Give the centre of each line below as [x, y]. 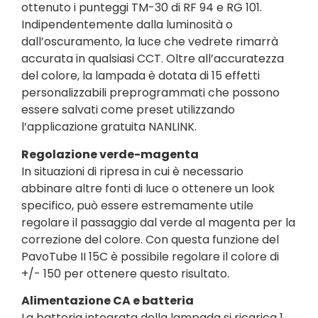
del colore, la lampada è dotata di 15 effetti [141, 76]
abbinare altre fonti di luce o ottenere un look [148, 188]
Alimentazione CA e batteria [108, 300]
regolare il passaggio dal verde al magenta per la [158, 222]
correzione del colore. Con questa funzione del [150, 239]
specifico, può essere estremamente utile [137, 205]
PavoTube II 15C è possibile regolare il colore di [150, 256]
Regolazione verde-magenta [110, 154]
